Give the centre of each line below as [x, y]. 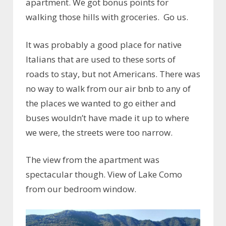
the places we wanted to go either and [101, 103]
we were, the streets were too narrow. [99, 132]
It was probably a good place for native [104, 44]
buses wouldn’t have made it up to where [107, 118]
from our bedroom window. [81, 189]
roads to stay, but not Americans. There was [113, 74]
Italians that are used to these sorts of [101, 59]
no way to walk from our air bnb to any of [108, 88]
